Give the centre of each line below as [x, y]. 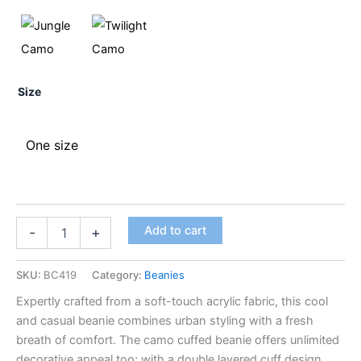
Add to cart [175, 230]
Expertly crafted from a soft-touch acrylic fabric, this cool [172, 302]
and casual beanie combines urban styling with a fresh [165, 321]
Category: [118, 274]
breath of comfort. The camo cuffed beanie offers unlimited [178, 340]
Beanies [164, 274]
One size [52, 145]
